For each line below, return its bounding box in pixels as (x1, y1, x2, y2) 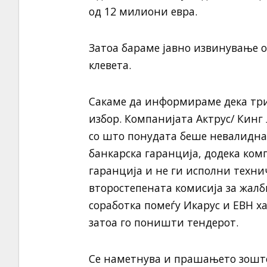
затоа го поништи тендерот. (88, 215, 238, 229)
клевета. (88, 57, 131, 72)
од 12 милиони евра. (88, 4, 197, 18)
